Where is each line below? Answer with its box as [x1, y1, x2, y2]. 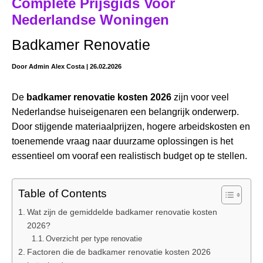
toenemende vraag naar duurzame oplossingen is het [12, 136, 233, 146]
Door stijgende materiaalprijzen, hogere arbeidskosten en [12, 121, 250, 131]
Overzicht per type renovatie [46, 234, 143, 243]
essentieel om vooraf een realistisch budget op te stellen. [12, 150, 247, 161]
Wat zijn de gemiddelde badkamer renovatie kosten [26, 207, 217, 217]
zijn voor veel [171, 92, 229, 102]
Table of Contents [18, 187, 107, 200]
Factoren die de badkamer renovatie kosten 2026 [26, 247, 211, 257]
